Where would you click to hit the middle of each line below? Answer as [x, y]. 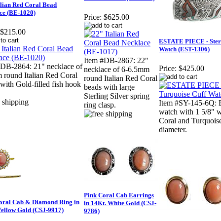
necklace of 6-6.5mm [117, 70]
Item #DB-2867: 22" [116, 61]
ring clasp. [100, 105]
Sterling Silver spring [117, 96]
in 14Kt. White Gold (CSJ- [120, 203]
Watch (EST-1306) [184, 49]
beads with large [109, 87]
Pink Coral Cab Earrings [119, 195]
